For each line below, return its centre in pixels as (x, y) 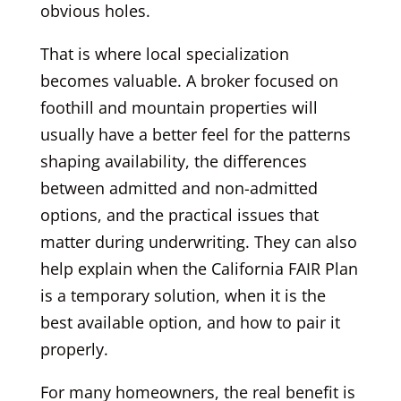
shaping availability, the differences (173, 161)
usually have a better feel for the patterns (195, 134)
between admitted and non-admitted (179, 188)
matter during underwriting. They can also (198, 241)
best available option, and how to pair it (190, 322)
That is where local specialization (164, 53)
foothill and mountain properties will (179, 107)
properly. (74, 349)
